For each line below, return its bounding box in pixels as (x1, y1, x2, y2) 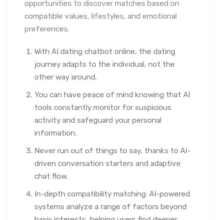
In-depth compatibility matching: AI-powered (34, 190, 190, 198)
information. (34, 129, 77, 137)
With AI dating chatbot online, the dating (34, 47, 175, 56)
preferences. (25, 25, 69, 33)
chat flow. (34, 172, 68, 181)
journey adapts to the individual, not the (34, 60, 175, 69)
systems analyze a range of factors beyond (34, 202, 187, 211)
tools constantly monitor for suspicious (34, 103, 171, 112)
